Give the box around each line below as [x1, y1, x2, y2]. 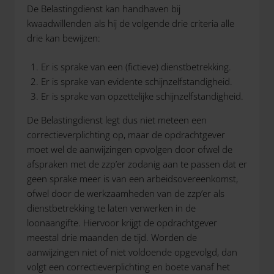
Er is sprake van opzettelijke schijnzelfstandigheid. [40, 89, 243, 102]
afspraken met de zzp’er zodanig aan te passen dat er [27, 157, 247, 170]
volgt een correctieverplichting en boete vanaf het [27, 260, 230, 273]
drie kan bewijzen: [27, 32, 100, 45]
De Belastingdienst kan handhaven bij [27, 2, 180, 15]
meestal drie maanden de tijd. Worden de [27, 231, 197, 243]
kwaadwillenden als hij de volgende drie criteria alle [27, 17, 234, 30]
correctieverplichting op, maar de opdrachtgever [27, 128, 225, 141]
